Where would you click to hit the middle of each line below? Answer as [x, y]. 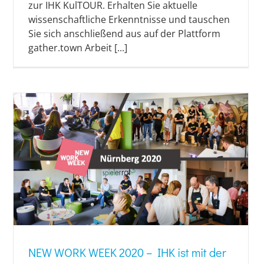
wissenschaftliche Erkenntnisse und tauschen [129, 20]
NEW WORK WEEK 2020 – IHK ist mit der [127, 253]
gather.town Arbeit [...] [78, 48]
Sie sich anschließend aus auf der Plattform [124, 34]
